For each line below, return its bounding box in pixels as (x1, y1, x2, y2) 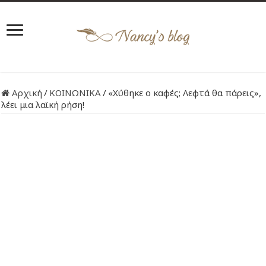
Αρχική (9, 87, 43, 99)
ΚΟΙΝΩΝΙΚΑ (49, 87, 102, 99)
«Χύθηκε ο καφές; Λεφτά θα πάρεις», (108, 87, 262, 99)
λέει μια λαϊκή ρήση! (1, 99, 85, 110)
